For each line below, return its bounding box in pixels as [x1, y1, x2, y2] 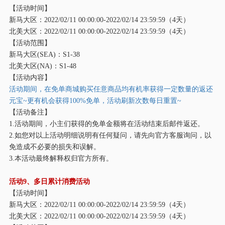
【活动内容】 [9, 73, 51, 81]
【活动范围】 [9, 38, 51, 47]
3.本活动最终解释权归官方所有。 [9, 154, 113, 162]
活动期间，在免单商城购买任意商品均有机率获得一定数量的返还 [9, 84, 213, 93]
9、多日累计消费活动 [23, 177, 90, 185]
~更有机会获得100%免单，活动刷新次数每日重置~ [23, 96, 181, 104]
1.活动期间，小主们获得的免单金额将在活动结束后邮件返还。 [9, 119, 204, 128]
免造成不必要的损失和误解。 [9, 142, 100, 151]
